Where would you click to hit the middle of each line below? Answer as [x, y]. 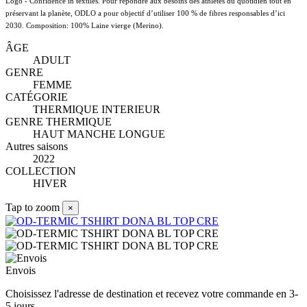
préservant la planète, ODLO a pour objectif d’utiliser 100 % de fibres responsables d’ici [145, 13]
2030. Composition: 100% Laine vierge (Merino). [85, 26]
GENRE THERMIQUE [59, 122]
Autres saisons [37, 147]
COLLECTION [41, 171]
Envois [21, 271]
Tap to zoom [33, 208]
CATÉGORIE [37, 97]
